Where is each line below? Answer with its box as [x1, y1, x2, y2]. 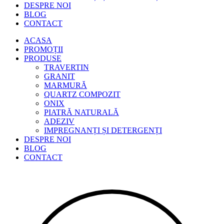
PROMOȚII [24, 45, 63, 53]
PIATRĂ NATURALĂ [44, 108, 119, 116]
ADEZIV [44, 117, 74, 125]
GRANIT [44, 72, 75, 80]
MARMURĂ [44, 81, 87, 89]
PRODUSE [24, 54, 61, 62]
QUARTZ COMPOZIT [44, 90, 120, 98]
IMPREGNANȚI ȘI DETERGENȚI [44, 126, 162, 134]
